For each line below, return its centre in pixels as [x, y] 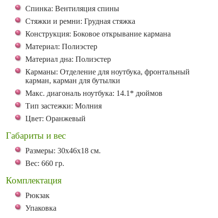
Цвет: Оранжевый [55, 118]
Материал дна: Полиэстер [68, 59]
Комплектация [34, 180]
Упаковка [41, 208]
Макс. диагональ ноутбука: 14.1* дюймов [94, 93]
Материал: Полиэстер [61, 46]
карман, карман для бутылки [73, 81]
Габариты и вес [36, 136]
